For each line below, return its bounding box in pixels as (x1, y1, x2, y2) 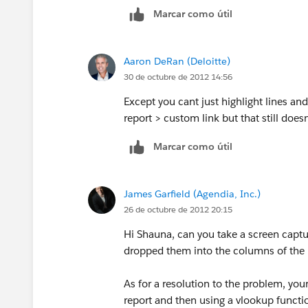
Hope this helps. (124, 10, 200, 24)
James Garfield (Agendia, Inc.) (124, 187, 261, 200)
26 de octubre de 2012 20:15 (124, 203, 232, 215)
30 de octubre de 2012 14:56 (124, 70, 232, 82)
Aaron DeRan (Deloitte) (124, 54, 230, 67)
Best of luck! (124, 43, 182, 57)
